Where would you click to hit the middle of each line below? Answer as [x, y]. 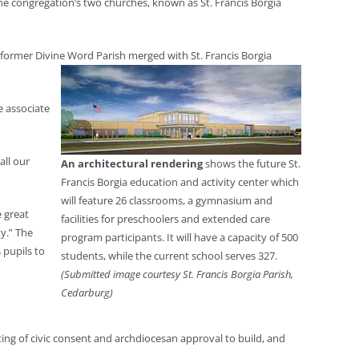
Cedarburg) [87, 292]
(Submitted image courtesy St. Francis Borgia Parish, [177, 274]
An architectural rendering [132, 163]
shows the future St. [252, 163]
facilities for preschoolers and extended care [165, 219]
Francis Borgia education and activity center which [180, 182]
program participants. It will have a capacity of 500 [179, 237]
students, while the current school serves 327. [169, 256]
